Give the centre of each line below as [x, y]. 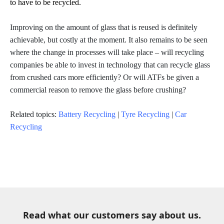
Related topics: [34, 114]
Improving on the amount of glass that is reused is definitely [104, 27]
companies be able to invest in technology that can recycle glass [110, 65]
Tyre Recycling [145, 114]
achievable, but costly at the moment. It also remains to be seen [109, 40]
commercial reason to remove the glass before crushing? [98, 90]
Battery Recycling [87, 114]
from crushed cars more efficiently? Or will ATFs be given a [104, 77]
